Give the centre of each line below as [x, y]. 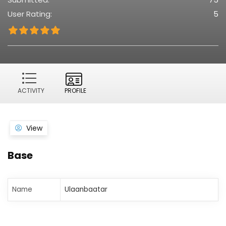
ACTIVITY [31, 91]
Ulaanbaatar [86, 189]
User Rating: [30, 14]
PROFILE [75, 91]
